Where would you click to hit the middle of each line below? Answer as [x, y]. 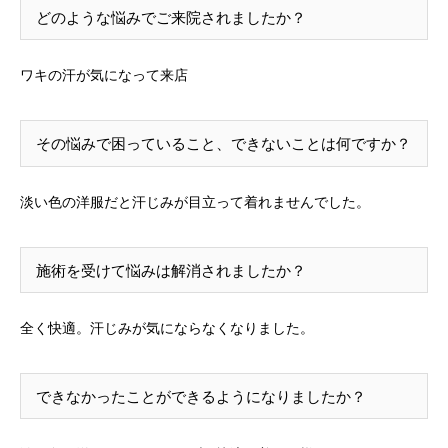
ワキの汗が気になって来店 [104, 75]
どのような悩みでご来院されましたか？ [171, 18]
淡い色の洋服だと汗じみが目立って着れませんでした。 [195, 201]
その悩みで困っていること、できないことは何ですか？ [223, 144]
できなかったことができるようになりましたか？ [201, 396]
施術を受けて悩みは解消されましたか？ [171, 270]
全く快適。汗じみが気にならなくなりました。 [167, 327]
